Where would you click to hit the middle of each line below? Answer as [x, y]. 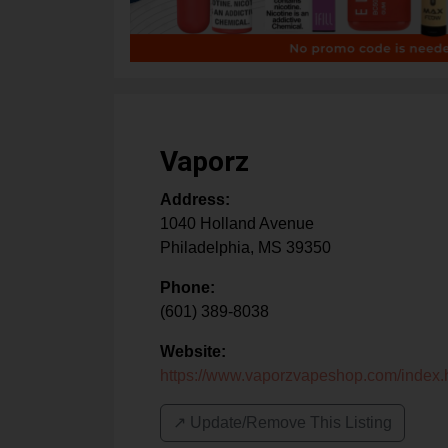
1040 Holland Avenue [237, 224]
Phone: [187, 288]
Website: [193, 352]
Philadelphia [205, 248]
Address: [195, 200]
